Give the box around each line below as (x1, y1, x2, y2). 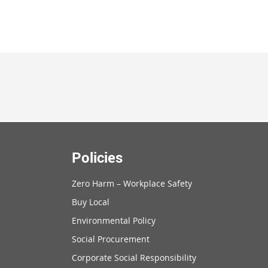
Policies (72, 148, 123, 167)
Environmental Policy (72, 215, 156, 227)
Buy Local (72, 196, 110, 208)
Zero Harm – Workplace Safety (72, 178, 193, 190)
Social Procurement (72, 233, 150, 245)
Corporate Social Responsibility (72, 252, 197, 264)
